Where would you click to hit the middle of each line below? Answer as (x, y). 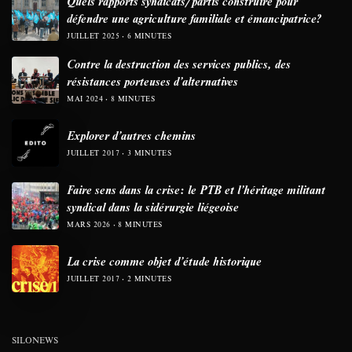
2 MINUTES (149, 279)
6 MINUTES (149, 36)
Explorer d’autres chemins (131, 136)
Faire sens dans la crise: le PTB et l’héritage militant (196, 190)
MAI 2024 (85, 99)
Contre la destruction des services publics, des (179, 64)
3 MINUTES (149, 153)
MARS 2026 (89, 225)
